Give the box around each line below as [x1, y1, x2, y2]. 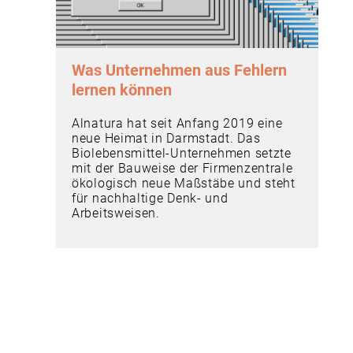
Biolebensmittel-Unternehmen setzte [72, 145, 292, 161]
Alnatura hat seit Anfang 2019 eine [72, 115, 283, 131]
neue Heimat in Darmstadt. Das [72, 130, 261, 146]
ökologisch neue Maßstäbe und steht [72, 175, 295, 191]
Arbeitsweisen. [72, 205, 160, 221]
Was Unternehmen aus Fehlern [72, 60, 287, 80]
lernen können [72, 80, 172, 99]
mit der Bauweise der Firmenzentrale [72, 160, 293, 176]
